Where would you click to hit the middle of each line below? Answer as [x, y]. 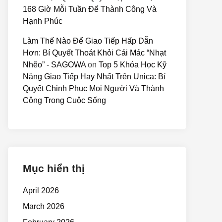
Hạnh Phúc [43, 21]
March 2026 [44, 206]
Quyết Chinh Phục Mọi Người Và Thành [93, 88]
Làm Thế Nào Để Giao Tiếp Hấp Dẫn [88, 41]
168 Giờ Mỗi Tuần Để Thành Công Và [90, 9]
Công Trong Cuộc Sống [64, 100]
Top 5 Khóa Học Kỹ [133, 65]
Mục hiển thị [54, 168]
